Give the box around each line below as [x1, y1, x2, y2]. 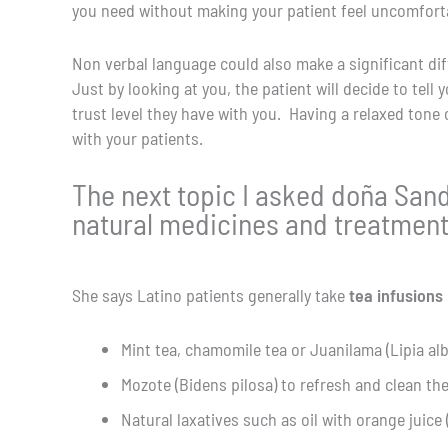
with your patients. [72, 127, 203, 150]
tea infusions [349, 284, 443, 307]
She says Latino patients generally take [72, 284, 349, 307]
